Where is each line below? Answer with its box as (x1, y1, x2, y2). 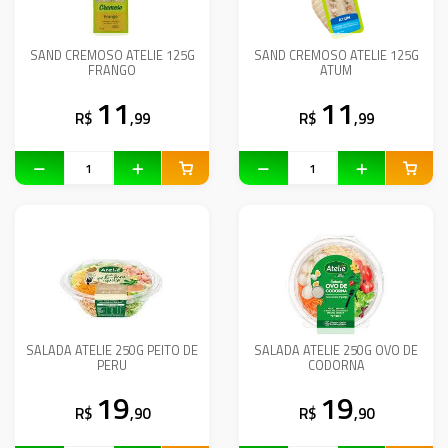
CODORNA (307, 356, 365, 375)
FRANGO (88, 61, 136, 80)
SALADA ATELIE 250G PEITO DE (26, 341, 198, 360)
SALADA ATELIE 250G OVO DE (254, 341, 418, 360)
